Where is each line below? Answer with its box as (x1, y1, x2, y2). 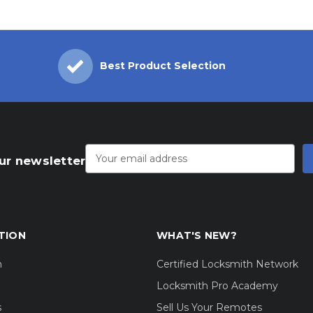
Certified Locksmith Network (156, 258, 298, 271)
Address (85, 145, 125, 159)
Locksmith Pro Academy (156, 279, 278, 293)
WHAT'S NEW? (156, 229, 237, 242)
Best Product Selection (100, 59, 226, 73)
